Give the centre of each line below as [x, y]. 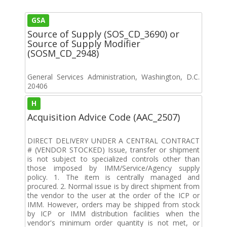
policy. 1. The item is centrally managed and [113, 177]
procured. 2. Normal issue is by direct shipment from [113, 186]
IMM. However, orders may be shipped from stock [113, 204]
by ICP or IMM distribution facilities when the [113, 213]
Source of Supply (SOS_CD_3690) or [103, 34]
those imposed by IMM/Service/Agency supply [113, 168]
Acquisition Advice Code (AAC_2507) [104, 117]
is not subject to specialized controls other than [113, 159]
